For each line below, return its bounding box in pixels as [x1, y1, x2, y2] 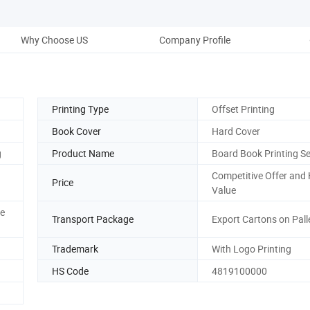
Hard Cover [212, 124, 260, 138]
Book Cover [52, 124, 101, 138]
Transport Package [52, 212, 134, 226]
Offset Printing [212, 102, 275, 116]
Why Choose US [20, 33, 88, 46]
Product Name [52, 146, 114, 160]
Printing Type [52, 102, 109, 116]
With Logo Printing [212, 241, 291, 255]
